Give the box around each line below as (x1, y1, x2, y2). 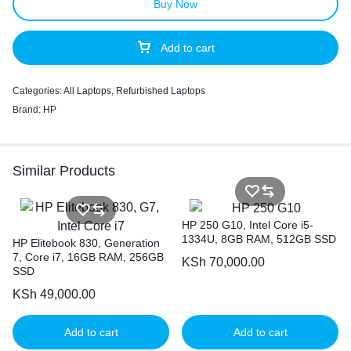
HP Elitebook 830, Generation (13, 237, 160, 249)
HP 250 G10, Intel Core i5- (182, 218, 313, 231)
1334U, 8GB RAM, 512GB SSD (182, 232, 336, 245)
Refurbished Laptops (116, 85, 205, 96)
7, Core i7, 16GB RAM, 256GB (13, 251, 164, 263)
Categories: (13, 85, 63, 96)
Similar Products (13, 163, 115, 179)
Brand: (13, 104, 43, 115)
